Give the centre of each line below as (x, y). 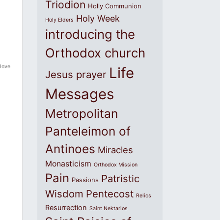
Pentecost (110, 194)
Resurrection (66, 208)
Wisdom (64, 194)
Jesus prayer (76, 74)
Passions (85, 180)
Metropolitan (82, 113)
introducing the (90, 34)
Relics (144, 196)
